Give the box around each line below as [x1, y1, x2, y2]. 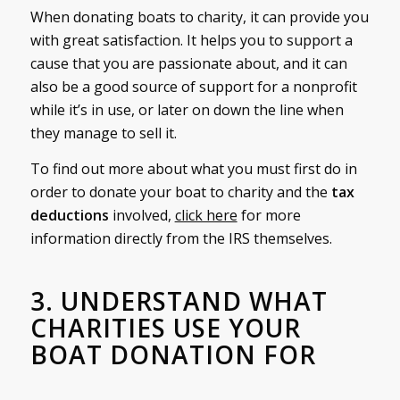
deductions [29, 204, 112, 225]
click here [174, 204, 237, 225]
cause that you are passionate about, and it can [29, 54, 347, 74]
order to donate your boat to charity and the [29, 181, 328, 202]
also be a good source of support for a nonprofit [29, 77, 357, 97]
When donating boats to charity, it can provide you [29, 7, 369, 28]
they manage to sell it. [29, 123, 177, 144]
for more [237, 204, 301, 225]
